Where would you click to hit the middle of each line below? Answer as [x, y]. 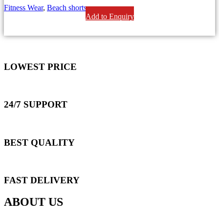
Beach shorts [67, 8]
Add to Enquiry [109, 16]
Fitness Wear [23, 8]
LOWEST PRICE [40, 66]
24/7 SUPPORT [36, 105]
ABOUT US [33, 202]
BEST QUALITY [39, 142]
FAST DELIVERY [42, 180]
